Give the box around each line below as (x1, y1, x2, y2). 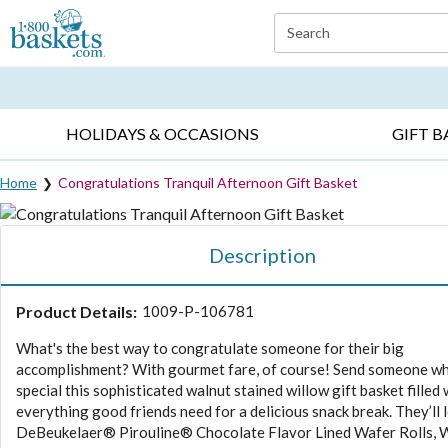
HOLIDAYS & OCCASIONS (66, 124, 260, 144)
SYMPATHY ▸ (245, 55, 326, 70)
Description (208, 242, 316, 267)
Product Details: (16, 301, 137, 321)
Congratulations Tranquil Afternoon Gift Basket (58, 173, 358, 191)
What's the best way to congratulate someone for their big (16, 338, 404, 357)
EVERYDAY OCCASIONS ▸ (11, 55, 167, 70)
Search (286, 24, 330, 41)
